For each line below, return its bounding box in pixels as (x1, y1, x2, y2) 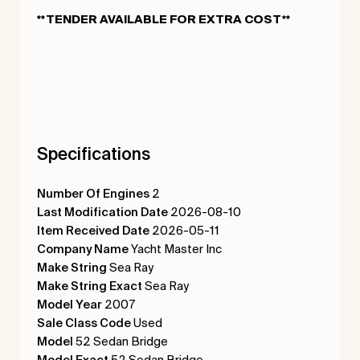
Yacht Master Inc (128, 241, 222, 256)
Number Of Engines (36, 186, 149, 200)
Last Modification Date (36, 204, 168, 219)
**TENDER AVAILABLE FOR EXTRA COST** (36, 14, 290, 27)
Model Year (36, 297, 102, 311)
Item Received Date (36, 223, 149, 237)
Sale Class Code (36, 315, 131, 329)
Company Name (36, 241, 129, 256)
